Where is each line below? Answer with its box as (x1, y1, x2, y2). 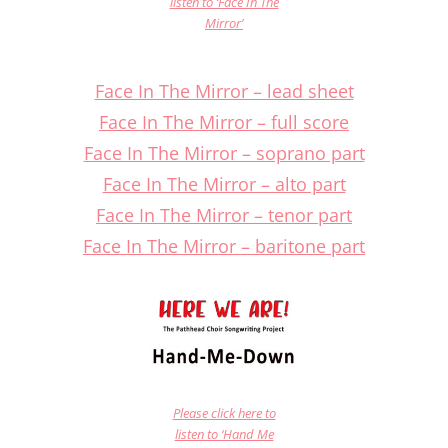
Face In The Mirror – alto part (102, 172, 346, 197)
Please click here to (172, 404, 276, 423)
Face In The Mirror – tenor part (96, 203, 352, 228)
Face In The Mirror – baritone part (83, 234, 365, 259)
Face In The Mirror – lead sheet (94, 79, 354, 104)
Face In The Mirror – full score (99, 110, 349, 135)
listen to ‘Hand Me (174, 425, 274, 444)
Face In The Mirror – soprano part (83, 141, 365, 166)
